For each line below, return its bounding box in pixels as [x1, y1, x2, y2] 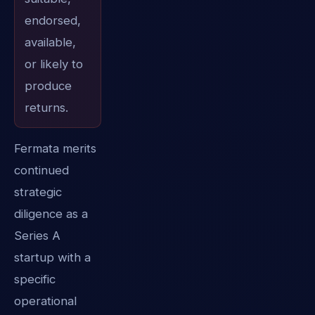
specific [14, 271, 56, 286]
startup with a [14, 250, 91, 264]
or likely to [24, 57, 83, 72]
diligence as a [14, 206, 88, 221]
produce [24, 79, 72, 94]
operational [14, 293, 77, 308]
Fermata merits [14, 141, 96, 155]
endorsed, [24, 13, 81, 28]
